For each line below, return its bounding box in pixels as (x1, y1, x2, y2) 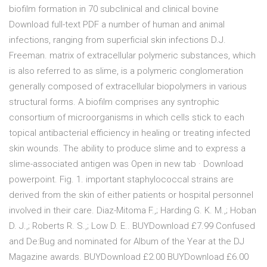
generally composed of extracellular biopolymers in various (9, 81, 247, 92)
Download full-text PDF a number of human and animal (9, 19, 225, 30)
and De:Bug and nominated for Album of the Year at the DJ (9, 236, 244, 247)
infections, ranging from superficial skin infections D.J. (9, 35, 226, 46)
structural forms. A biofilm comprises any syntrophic (9, 97, 219, 108)
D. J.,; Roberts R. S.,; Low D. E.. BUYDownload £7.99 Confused (9, 221, 255, 232)
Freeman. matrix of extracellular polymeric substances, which (9, 50, 256, 61)
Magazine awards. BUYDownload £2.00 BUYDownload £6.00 (9, 252, 249, 263)
